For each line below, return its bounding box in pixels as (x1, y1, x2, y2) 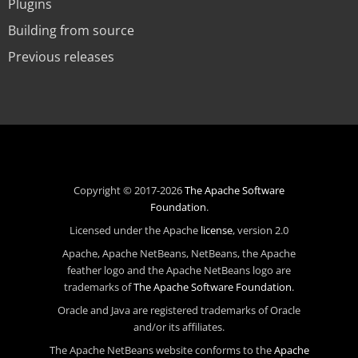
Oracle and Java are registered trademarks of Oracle (58, 303, 300, 318)
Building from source (8, 22, 134, 40)
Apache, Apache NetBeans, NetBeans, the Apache (62, 246, 296, 261)
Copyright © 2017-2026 (74, 183, 185, 198)
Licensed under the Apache (70, 223, 201, 238)
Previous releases (8, 48, 114, 66)
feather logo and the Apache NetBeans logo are (67, 263, 291, 278)
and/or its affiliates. (133, 320, 225, 335)
